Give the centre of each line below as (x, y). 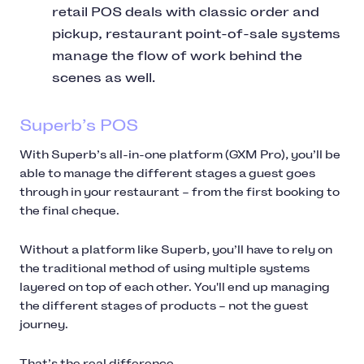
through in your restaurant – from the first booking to (180, 192)
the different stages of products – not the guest (164, 305)
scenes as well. (104, 77)
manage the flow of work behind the (177, 55)
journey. (44, 324)
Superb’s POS (79, 125)
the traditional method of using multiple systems (165, 268)
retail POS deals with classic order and (186, 11)
